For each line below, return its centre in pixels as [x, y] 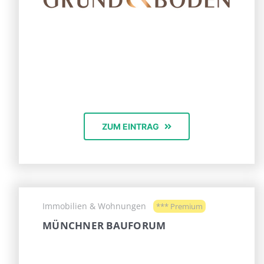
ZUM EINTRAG [130, 127]
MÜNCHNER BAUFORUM [104, 226]
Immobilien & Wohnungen [94, 206]
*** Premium [179, 207]
